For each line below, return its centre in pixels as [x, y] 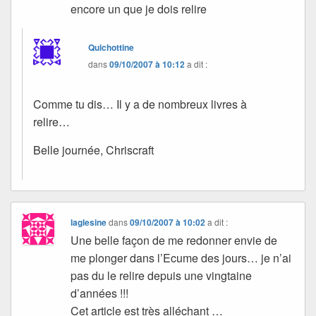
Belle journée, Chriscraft [93, 150]
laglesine [89, 222]
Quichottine [111, 47]
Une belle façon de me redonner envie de [174, 240]
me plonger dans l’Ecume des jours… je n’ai [181, 257]
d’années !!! [100, 293]
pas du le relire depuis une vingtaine [162, 275]
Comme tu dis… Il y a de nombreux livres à [140, 104]
